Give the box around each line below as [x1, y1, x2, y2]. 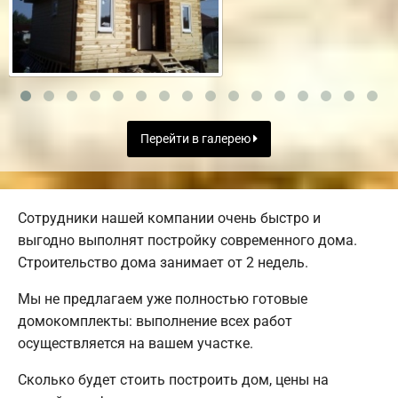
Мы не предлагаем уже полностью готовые [18, 291, 307, 308]
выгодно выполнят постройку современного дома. [18, 232, 357, 250]
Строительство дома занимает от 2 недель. [18, 254, 308, 272]
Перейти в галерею [140, 131, 253, 147]
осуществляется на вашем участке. [18, 335, 253, 353]
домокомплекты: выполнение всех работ [18, 313, 292, 330]
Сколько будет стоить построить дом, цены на [18, 371, 329, 389]
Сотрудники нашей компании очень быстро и [18, 210, 321, 227]
